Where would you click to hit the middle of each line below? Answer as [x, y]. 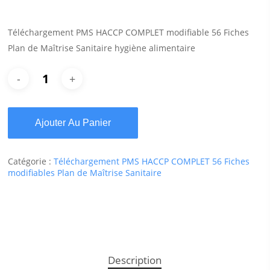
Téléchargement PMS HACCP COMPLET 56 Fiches [152, 162]
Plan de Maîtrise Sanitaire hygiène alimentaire [102, 48]
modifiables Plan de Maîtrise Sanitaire [85, 173]
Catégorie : [31, 162]
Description [135, 260]
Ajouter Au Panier [73, 123]
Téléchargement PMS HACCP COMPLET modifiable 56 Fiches [129, 33]
